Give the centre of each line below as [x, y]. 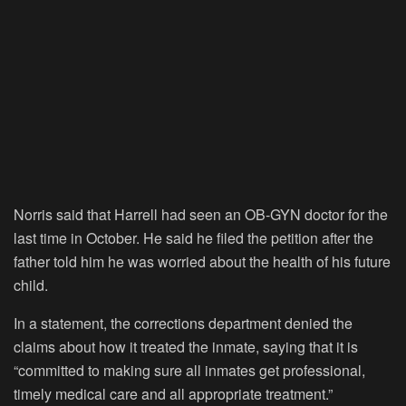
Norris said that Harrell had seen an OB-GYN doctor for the [201, 214]
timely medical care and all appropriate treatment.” [173, 393]
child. [31, 285]
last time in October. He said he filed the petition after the [193, 237]
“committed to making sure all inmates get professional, [189, 370]
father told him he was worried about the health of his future [202, 261]
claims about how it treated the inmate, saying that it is [186, 346]
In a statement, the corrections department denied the [183, 323]
